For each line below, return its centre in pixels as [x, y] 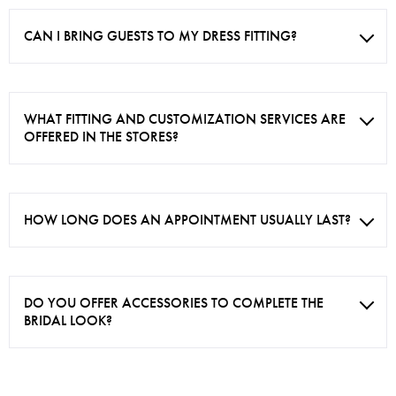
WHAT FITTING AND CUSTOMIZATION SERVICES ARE [185, 119]
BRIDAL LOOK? [68, 320]
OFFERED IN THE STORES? [101, 137]
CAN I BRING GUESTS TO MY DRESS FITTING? [160, 36]
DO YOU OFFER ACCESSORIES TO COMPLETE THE [174, 303]
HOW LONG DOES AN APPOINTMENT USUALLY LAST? [187, 220]
